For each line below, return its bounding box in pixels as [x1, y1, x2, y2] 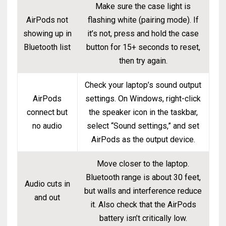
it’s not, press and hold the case [87, 29, 199, 38]
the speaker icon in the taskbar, [88, 107, 198, 117]
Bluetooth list [24, 42, 71, 52]
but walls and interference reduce [84, 186, 202, 196]
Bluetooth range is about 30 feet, [85, 173, 201, 182]
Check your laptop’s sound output [85, 80, 202, 90]
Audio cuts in [24, 179, 70, 189]
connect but [27, 107, 68, 117]
